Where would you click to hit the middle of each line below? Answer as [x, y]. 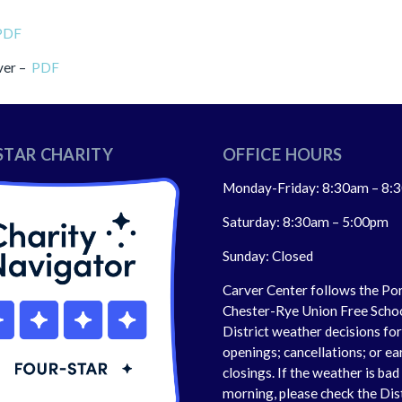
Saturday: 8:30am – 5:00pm [306, 222]
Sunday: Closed [268, 256]
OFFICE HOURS [283, 154]
